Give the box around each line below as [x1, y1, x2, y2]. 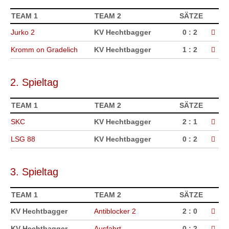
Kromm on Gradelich [11, 45, 78, 54]
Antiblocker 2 [94, 207, 136, 216]
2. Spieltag [10, 77, 58, 88]
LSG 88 [11, 135, 35, 144]
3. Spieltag [10, 166, 58, 178]
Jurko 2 [11, 28, 35, 37]
